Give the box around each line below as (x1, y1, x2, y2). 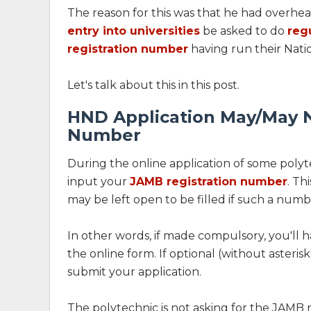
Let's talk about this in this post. (67, 78, 239, 92)
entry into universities (67, 24, 200, 37)
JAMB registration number (130, 175, 287, 188)
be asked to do (200, 24, 287, 37)
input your (67, 175, 130, 188)
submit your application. (67, 265, 201, 278)
